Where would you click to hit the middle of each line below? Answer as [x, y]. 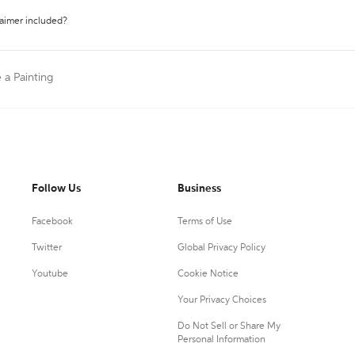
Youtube [50, 274]
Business [199, 189]
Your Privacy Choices [221, 300]
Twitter [47, 248]
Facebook [52, 222]
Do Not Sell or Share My [229, 326]
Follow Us [56, 189]
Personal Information [221, 340]
